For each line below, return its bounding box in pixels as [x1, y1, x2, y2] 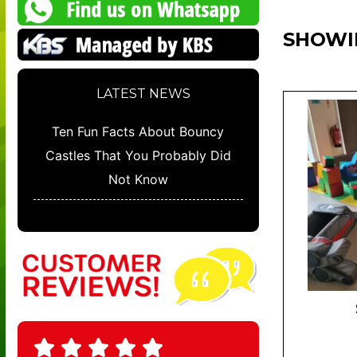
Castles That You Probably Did [45, 147, 231, 164]
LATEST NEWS [93, 86, 191, 102]
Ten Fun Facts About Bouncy [52, 124, 225, 140]
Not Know [108, 171, 168, 188]
